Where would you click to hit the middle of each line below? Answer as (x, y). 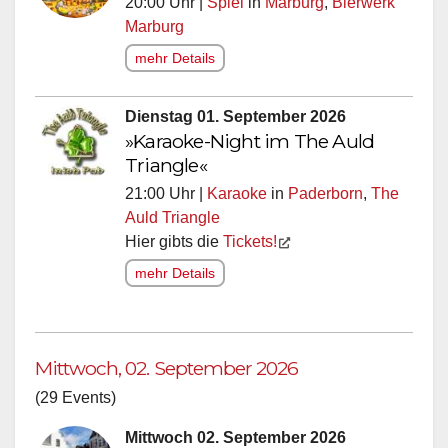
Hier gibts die (174, 246)
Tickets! (250, 246)
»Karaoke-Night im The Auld (250, 145)
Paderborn (325, 198)
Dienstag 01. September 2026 (235, 121)
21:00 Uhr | (166, 198)
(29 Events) (75, 402)
